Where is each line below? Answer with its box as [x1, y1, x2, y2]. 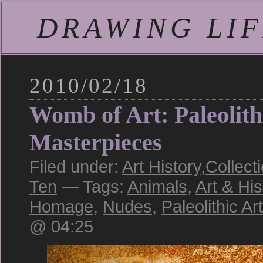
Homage [29, 197, 93, 216]
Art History [122, 157, 201, 176]
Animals [127, 177, 187, 196]
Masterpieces [29, 129, 162, 156]
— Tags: [57, 177, 127, 196]
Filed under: [29, 157, 122, 176]
